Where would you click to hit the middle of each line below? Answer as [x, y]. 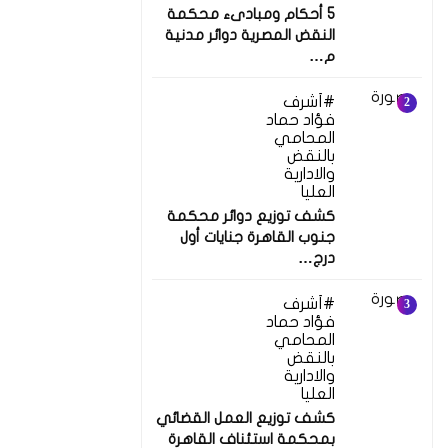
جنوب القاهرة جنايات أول [257, 236]
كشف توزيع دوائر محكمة [251, 215]
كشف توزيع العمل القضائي [245, 417]
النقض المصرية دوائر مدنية [250, 34]
